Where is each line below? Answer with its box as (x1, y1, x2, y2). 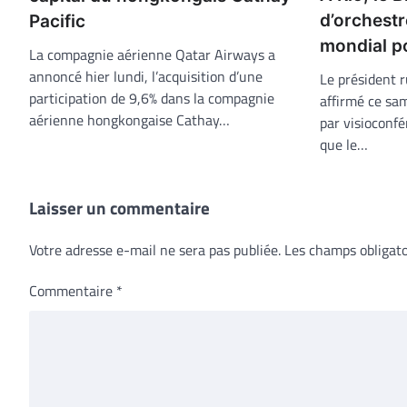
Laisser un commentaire (29, 194, 210, 221)
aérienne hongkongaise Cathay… (29, 108, 230, 131)
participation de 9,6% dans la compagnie (29, 86, 274, 109)
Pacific (29, 10, 85, 32)
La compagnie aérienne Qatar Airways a (29, 43, 275, 65)
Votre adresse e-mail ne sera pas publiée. (29, 238, 281, 261)
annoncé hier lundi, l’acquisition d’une (29, 65, 263, 87)
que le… (320, 133, 368, 155)
